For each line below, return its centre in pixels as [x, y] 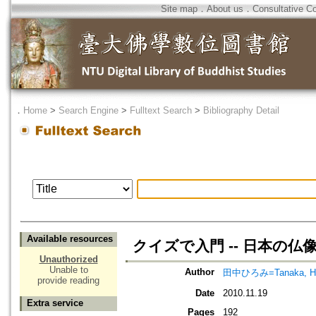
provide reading [68, 281]
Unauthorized [68, 260]
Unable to [68, 270]
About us [225, 9]
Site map [179, 9]
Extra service [55, 303]
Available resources [70, 239]
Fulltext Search [161, 110]
